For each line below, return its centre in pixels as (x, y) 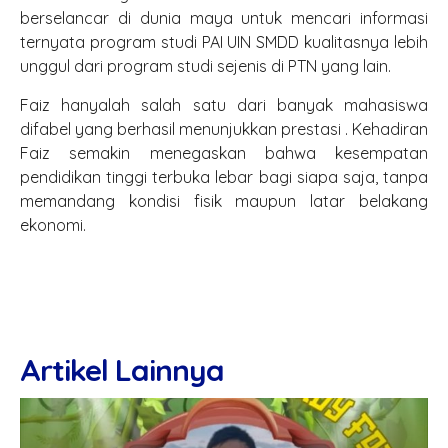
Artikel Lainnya (122, 370)
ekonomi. (53, 225)
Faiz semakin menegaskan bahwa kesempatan (224, 153)
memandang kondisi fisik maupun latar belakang (224, 201)
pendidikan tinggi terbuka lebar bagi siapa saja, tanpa (224, 177)
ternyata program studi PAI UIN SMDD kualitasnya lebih (224, 42)
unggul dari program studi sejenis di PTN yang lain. (205, 66)
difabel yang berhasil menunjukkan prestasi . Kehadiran (224, 129)
